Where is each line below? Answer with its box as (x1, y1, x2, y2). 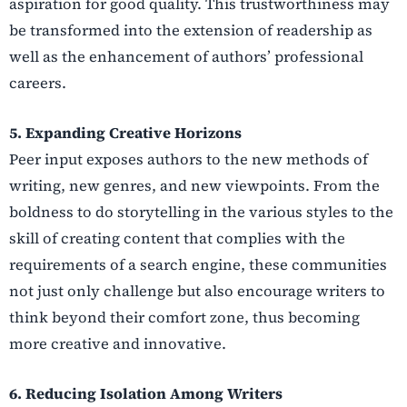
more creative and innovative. (9, 333, 226, 354)
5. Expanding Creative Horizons (9, 123, 242, 144)
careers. (9, 72, 66, 93)
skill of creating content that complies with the (9, 228, 345, 249)
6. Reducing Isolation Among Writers (9, 383, 283, 404)
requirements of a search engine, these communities (9, 254, 387, 275)
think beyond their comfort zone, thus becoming (9, 307, 360, 328)
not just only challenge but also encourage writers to (9, 281, 385, 302)
